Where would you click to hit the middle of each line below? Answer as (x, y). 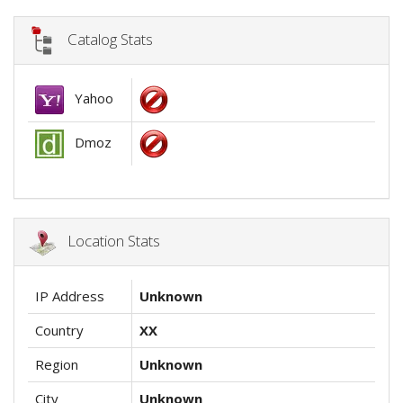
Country (59, 331)
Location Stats (108, 240)
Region (57, 365)
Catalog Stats (105, 39)
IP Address (70, 296)
